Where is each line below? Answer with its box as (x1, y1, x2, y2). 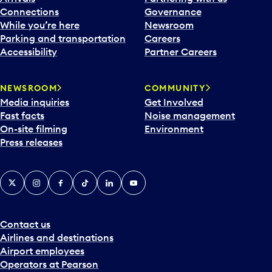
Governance (144, 5, 202, 18)
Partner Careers (144, 46, 217, 58)
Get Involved (144, 95, 203, 108)
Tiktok (73, 171, 101, 184)
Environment (144, 122, 203, 135)
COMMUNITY (144, 82, 206, 93)
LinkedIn (97, 171, 137, 184)
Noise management (144, 109, 235, 121)
